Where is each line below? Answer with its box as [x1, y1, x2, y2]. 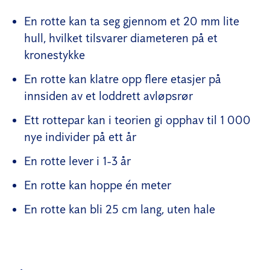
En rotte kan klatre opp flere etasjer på [24, 71, 221, 86]
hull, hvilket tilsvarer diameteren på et [24, 30, 218, 45]
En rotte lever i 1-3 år [24, 153, 131, 168]
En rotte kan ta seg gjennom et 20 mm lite [24, 13, 239, 28]
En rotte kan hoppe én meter [24, 177, 171, 192]
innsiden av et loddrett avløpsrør [24, 88, 193, 103]
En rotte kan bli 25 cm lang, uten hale [24, 201, 215, 216]
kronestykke [24, 47, 85, 62]
